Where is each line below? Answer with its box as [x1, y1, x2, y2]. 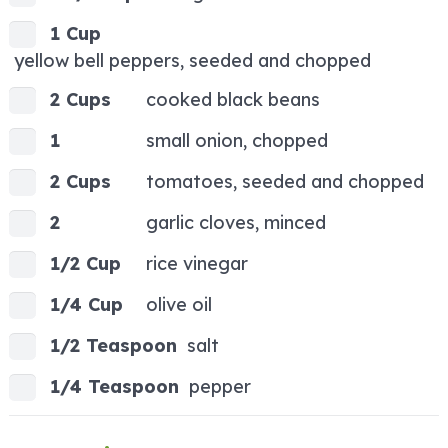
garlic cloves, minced [146, 211, 326, 235]
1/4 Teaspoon [50, 375, 179, 399]
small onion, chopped [146, 129, 328, 153]
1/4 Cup [50, 293, 123, 317]
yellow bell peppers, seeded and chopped [14, 49, 371, 73]
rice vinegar [146, 252, 248, 276]
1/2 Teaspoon [50, 334, 177, 358]
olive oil [146, 293, 212, 317]
